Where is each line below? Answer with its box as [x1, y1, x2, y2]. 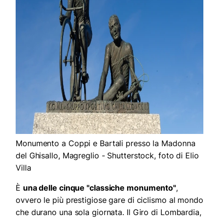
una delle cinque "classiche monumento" [22, 182, 176, 193]
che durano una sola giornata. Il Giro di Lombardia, [16, 207, 201, 217]
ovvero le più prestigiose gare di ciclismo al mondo [16, 195, 203, 205]
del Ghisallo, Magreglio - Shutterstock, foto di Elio [16, 150, 199, 160]
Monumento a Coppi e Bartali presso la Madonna [16, 138, 196, 148]
